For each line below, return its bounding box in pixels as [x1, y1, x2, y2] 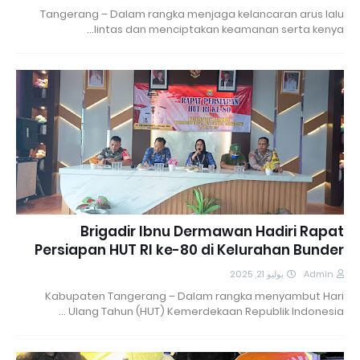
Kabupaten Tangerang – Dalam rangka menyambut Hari [45, 288, 344, 304]
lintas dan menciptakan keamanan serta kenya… [94, 21, 344, 37]
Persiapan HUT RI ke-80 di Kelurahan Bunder [35, 239, 344, 260]
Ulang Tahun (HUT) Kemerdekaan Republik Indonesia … [68, 303, 344, 319]
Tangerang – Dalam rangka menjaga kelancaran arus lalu [40, 6, 344, 22]
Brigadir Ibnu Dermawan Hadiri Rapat [80, 221, 344, 241]
